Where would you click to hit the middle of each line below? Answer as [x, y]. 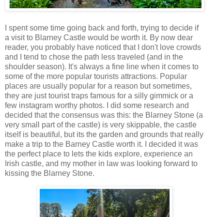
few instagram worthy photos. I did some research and [97, 105]
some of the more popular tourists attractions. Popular [96, 76]
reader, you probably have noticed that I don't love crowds [103, 47]
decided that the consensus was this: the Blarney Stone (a [104, 115]
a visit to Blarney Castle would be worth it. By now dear [99, 37]
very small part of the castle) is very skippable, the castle [101, 124]
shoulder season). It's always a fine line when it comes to [102, 66]
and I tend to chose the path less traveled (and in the [94, 57]
